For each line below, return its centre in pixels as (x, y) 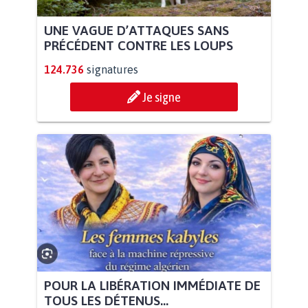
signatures (112, 69)
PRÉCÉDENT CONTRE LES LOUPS (139, 45)
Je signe (162, 97)
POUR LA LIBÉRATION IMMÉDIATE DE (152, 286)
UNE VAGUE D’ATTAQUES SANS (136, 30)
